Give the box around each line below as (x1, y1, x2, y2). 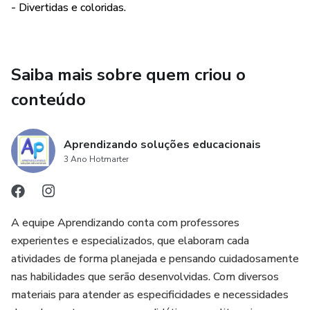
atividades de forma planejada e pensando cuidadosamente (11, 251, 299, 266)
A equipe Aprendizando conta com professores (11, 215, 239, 230)
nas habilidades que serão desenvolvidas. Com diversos (11, 269, 279, 284)
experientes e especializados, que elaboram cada (11, 233, 249, 248)
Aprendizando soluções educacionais (64, 137, 261, 152)
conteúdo (11, 89, 86, 111)
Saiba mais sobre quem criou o (11, 64, 246, 86)
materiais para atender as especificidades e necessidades (11, 287, 289, 302)
